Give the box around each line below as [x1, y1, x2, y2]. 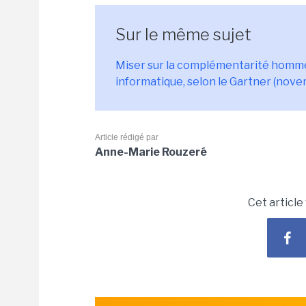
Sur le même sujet [115, 25, 251, 44]
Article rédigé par [95, 133, 158, 142]
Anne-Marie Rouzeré [95, 145, 207, 158]
